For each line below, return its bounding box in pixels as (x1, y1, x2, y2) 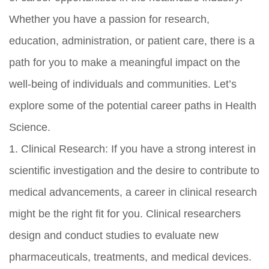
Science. (9, 121, 50, 133)
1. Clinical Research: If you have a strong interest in (9, 142, 256, 155)
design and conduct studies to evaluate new (9, 229, 219, 241)
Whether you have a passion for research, (9, 13, 210, 25)
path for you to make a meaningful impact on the (9, 56, 240, 68)
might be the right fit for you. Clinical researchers (9, 207, 241, 220)
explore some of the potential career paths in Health (9, 99, 256, 112)
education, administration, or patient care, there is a (9, 34, 255, 47)
